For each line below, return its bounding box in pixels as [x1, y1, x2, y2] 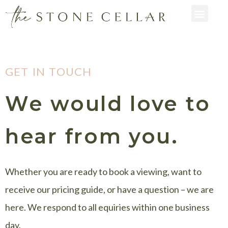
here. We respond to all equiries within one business [5, 201, 210, 213]
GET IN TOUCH [5, 64, 92, 78]
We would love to [5, 91, 211, 116]
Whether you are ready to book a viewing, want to [5, 165, 202, 177]
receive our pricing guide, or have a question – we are [5, 183, 214, 195]
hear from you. [5, 123, 179, 149]
